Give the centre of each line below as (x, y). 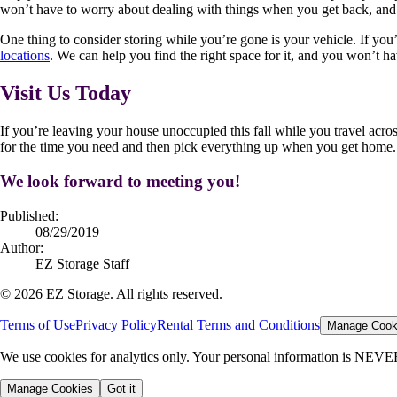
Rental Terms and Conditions (238, 324)
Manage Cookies (50, 388)
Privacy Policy (116, 324)
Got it (121, 388)
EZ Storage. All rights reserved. (132, 293)
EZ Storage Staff (82, 263)
